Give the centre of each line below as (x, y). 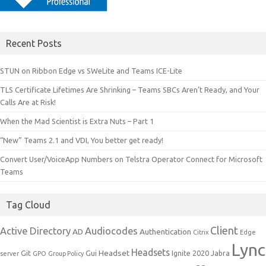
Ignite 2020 (190, 254)
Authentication (165, 232)
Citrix (201, 232)
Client (224, 231)
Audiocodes (111, 231)
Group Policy (66, 254)
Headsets (151, 253)
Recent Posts (34, 44)
